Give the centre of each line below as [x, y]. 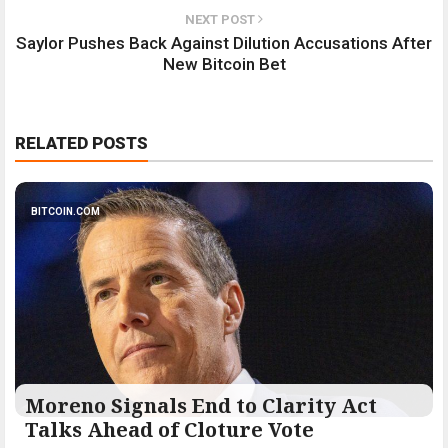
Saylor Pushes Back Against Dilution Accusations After [224, 42]
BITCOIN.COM [65, 211]
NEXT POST [221, 19]
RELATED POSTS [81, 142]
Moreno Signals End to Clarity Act [201, 405]
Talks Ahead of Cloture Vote [169, 429]
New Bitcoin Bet [224, 63]
